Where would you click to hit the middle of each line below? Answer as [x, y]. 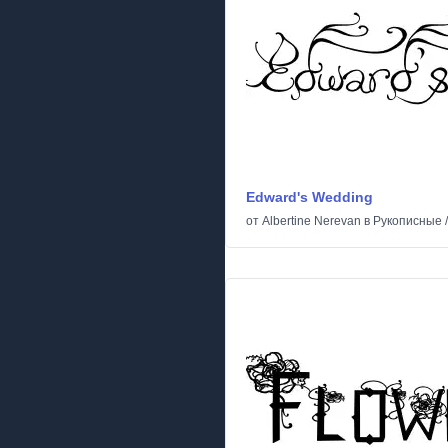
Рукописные [407, 221]
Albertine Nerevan [311, 221]
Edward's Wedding [309, 197]
